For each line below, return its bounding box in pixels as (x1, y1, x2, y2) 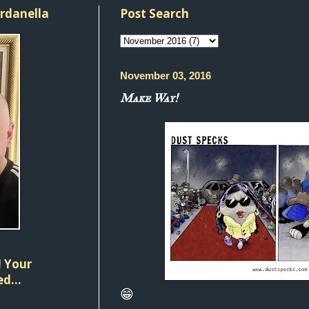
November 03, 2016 (120, 69, 211, 81)
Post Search (120, 5, 189, 21)
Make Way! (120, 90, 178, 106)
